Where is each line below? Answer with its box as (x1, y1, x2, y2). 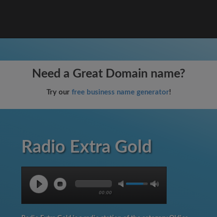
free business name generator (71, 89, 169, 96)
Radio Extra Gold (21, 139, 152, 156)
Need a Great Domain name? (31, 68, 186, 80)
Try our (46, 89, 72, 96)
